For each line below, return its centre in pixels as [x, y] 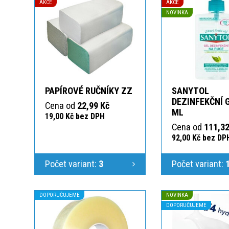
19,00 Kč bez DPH [75, 116]
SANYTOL [190, 90]
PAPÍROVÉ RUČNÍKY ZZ [89, 90]
